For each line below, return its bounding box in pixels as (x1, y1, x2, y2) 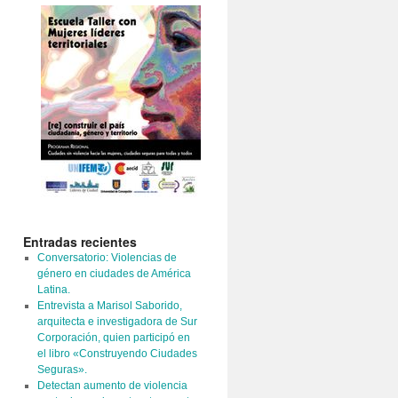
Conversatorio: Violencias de (36, 251, 177, 264)
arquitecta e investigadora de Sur (36, 315, 197, 328)
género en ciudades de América (36, 267, 191, 280)
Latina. (36, 283, 70, 296)
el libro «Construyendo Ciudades (36, 347, 197, 360)
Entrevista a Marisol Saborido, (36, 299, 182, 312)
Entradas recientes (23, 233, 137, 251)
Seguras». (36, 363, 87, 376)
